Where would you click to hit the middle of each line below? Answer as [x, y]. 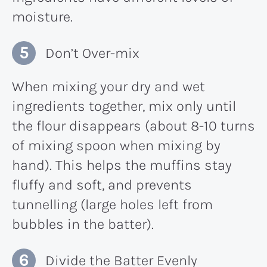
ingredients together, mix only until [124, 106]
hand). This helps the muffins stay [122, 165]
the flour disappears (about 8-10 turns [133, 125]
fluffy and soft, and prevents [102, 184]
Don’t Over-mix [92, 53]
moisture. [42, 16]
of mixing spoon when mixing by [116, 145]
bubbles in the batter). [83, 224]
